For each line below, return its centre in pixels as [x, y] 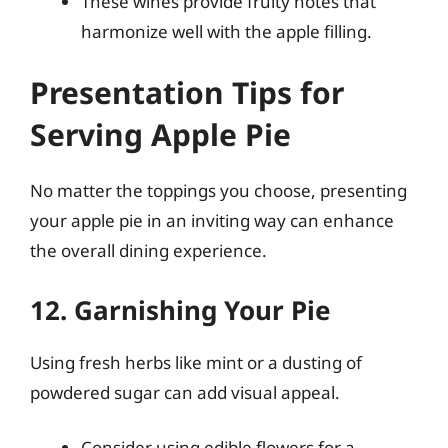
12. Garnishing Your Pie [180, 309]
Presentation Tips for [187, 92]
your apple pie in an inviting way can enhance [212, 220]
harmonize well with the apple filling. [226, 31]
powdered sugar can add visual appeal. [185, 392]
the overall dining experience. [148, 250]
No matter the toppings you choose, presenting [218, 190]
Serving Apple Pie [160, 134]
